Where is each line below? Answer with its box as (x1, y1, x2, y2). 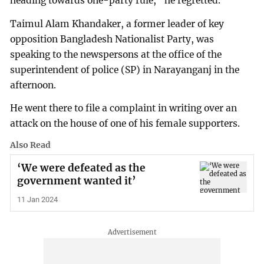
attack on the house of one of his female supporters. (10, 118, 240, 130)
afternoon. (10, 79, 57, 91)
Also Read (10, 140, 51, 151)
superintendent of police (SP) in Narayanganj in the (10, 64, 240, 75)
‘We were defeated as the (16, 161, 146, 174)
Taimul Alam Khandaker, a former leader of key (10, 18, 225, 29)
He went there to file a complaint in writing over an (10, 103, 237, 114)
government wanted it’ (16, 174, 136, 187)
